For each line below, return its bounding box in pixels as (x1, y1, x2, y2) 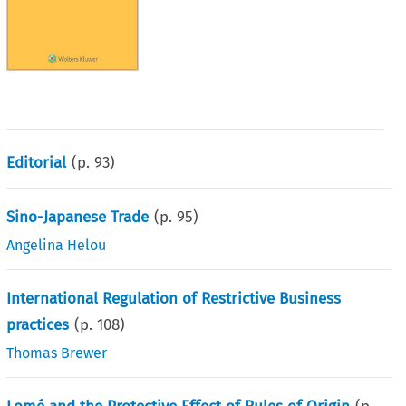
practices (6, 314, 70, 334)
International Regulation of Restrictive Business (6, 288, 342, 308)
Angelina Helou (6, 236, 107, 254)
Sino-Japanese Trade (6, 207, 150, 227)
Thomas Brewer (6, 343, 108, 362)
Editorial (6, 152, 67, 172)
